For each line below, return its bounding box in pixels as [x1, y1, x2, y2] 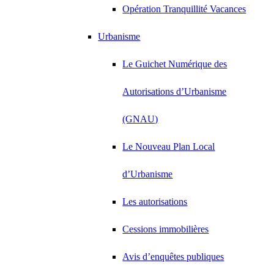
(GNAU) [122, 114, 158, 124]
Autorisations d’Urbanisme [122, 86, 227, 97]
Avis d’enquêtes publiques [122, 251, 224, 262]
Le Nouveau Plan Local [122, 141, 215, 152]
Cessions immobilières [122, 224, 209, 234]
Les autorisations [122, 196, 188, 207]
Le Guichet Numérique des [122, 59, 228, 69]
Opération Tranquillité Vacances [122, 4, 246, 14]
